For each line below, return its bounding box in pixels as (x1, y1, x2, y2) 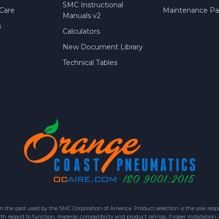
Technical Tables (63, 58, 118, 67)
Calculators (63, 27, 100, 36)
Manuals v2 (63, 11, 101, 21)
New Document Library (63, 43, 143, 52)
